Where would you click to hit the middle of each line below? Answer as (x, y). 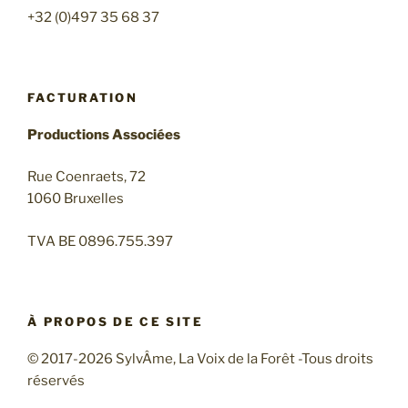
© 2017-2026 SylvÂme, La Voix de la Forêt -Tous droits (200, 358)
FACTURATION (82, 98)
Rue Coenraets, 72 (87, 177)
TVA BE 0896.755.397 (100, 241)
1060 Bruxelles (76, 199)
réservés (56, 380)
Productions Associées (104, 134)
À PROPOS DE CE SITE (115, 322)
